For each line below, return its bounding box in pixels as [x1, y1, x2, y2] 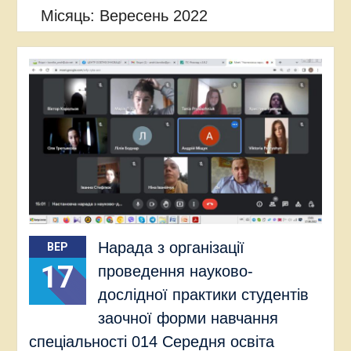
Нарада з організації [97, 238, 244, 256]
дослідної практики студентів [97, 285, 309, 303]
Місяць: [40, 7, 100, 24]
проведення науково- [97, 262, 253, 280]
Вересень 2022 [99, 7, 208, 24]
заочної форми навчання [97, 309, 278, 327]
